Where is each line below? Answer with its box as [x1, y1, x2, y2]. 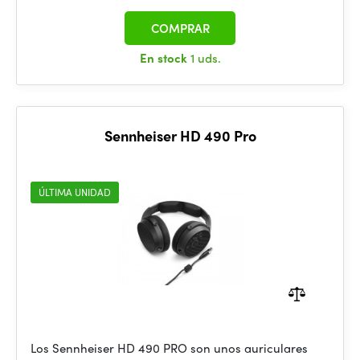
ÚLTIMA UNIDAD [39, 185, 111, 199]
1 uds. [190, 49, 221, 67]
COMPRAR [150, 19, 210, 37]
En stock [139, 49, 190, 67]
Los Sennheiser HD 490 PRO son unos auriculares [31, 339, 308, 357]
